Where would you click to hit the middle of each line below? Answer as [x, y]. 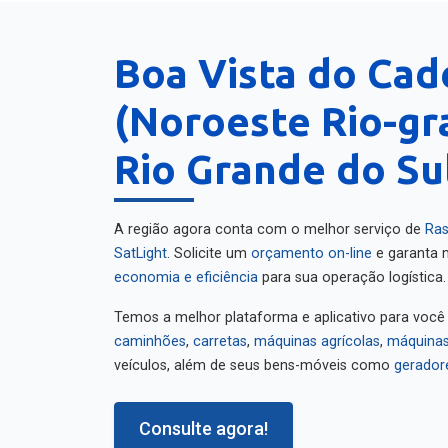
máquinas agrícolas [317, 332]
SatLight [140, 244]
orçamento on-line [311, 244]
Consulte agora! [203, 419]
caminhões [150, 332]
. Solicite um [209, 244]
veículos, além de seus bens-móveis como [254, 356]
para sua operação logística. [352, 268]
